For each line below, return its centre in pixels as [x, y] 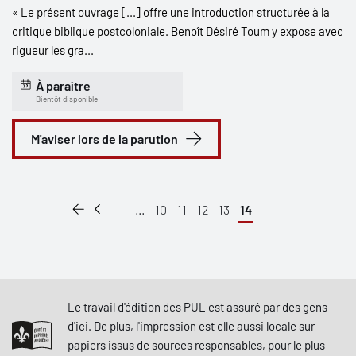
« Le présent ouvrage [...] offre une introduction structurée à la [171, 12]
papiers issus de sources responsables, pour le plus [196, 345]
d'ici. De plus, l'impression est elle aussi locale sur [191, 326]
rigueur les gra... [53, 50]
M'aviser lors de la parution [104, 139]
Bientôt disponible [67, 99]
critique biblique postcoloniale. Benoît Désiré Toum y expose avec [178, 31]
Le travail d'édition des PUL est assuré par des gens [197, 307]
